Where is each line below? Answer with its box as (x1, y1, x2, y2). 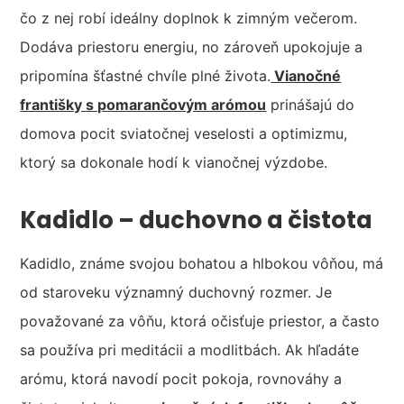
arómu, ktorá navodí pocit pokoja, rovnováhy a (20, 370, 343, 389)
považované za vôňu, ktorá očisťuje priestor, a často (20, 312, 381, 331)
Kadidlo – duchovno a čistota (20, 204, 373, 237)
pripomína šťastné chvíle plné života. (20, 67, 271, 86)
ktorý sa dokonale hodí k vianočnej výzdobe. (20, 153, 328, 172)
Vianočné (271, 67, 342, 86)
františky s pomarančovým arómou (20, 96, 267, 115)
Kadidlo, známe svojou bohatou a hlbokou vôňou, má (20, 254, 384, 273)
